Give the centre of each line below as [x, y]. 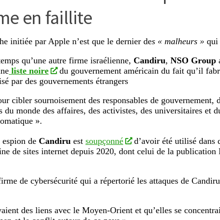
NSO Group [193, 61]
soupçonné [104, 141]
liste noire [29, 71]
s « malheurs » [178, 41]
